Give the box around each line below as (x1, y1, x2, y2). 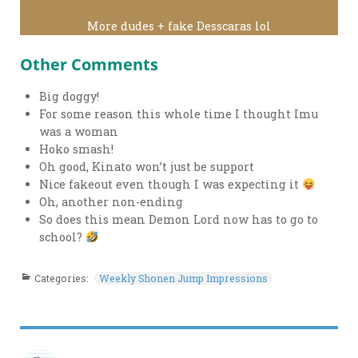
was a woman (39, 124, 119, 140)
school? (39, 229, 86, 245)
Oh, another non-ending (39, 194, 184, 210)
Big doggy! (39, 89, 100, 105)
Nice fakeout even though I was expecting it (39, 177, 303, 193)
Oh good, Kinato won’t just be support (39, 159, 255, 175)
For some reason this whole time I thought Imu (39, 106, 319, 122)
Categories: (34, 271, 92, 284)
